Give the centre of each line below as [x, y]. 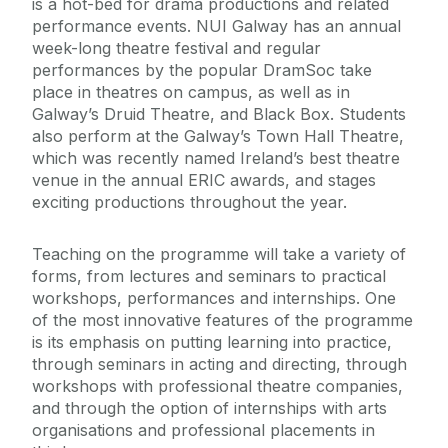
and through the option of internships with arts [209, 408]
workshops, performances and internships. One [214, 298]
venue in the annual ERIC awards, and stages [204, 180]
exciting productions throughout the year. [189, 202]
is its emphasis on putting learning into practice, [212, 342]
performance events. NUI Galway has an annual [216, 26]
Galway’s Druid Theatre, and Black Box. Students [219, 114]
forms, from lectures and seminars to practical [209, 276]
